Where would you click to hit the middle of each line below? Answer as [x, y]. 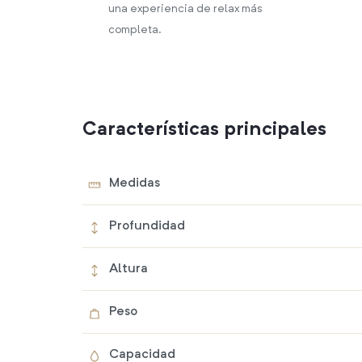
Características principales [204, 130]
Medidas [135, 184]
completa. [135, 30]
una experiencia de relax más [185, 9]
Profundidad [147, 227]
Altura [128, 269]
